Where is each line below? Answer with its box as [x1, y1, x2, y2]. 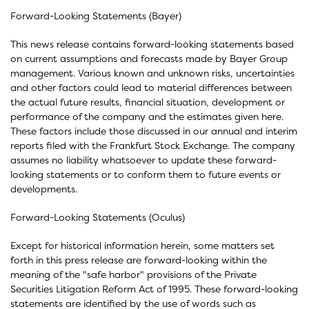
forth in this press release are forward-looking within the [10, 253, 267, 266]
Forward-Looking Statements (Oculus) [10, 210, 185, 223]
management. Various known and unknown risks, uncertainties [10, 66, 295, 79]
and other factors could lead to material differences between [10, 81, 292, 94]
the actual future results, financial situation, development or [10, 95, 285, 108]
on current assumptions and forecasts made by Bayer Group [10, 52, 288, 65]
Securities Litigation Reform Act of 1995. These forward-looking [10, 282, 298, 295]
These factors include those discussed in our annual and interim [10, 124, 297, 137]
